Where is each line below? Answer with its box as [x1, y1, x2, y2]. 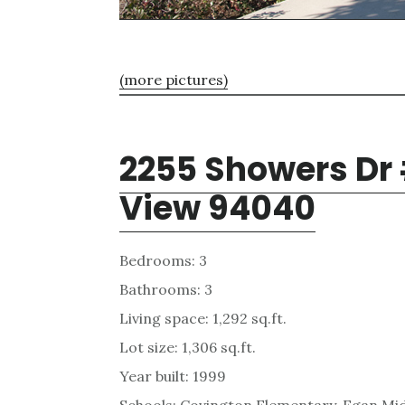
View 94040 [119, 185, 316, 232]
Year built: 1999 [119, 367, 226, 386]
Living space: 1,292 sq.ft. [119, 309, 287, 328]
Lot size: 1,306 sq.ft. [119, 338, 256, 357]
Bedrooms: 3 [119, 251, 207, 270]
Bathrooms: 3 [119, 280, 212, 299]
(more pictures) [119, 71, 228, 89]
